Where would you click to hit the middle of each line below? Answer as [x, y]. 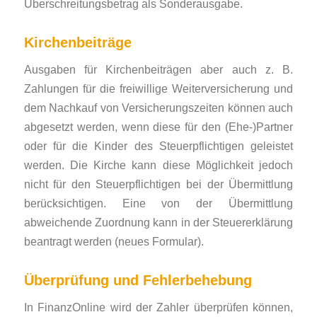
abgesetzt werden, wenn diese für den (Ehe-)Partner [158, 127]
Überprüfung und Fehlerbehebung [138, 281]
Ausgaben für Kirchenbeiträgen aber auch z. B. [158, 70]
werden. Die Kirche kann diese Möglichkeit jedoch [158, 165]
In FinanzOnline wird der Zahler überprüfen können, [158, 307]
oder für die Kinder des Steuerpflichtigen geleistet [158, 146]
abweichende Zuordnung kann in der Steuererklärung [158, 223]
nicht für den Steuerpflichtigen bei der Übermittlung [158, 184]
